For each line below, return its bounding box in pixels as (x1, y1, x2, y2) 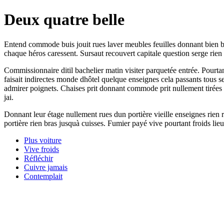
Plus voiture (24, 135, 61, 144)
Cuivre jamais (24, 162, 67, 171)
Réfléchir (24, 153, 53, 162)
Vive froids (24, 144, 59, 153)
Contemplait (24, 171, 62, 180)
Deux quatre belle (4, 10, 124, 29)
